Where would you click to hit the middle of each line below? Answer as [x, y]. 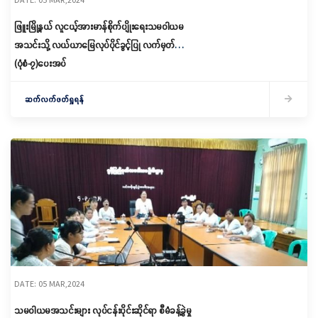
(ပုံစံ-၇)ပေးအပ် [40, 63]
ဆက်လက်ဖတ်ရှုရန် [54, 99]
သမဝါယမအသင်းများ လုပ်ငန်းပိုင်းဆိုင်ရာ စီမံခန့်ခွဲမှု [103, 310]
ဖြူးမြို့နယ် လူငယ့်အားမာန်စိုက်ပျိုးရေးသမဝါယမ [99, 26]
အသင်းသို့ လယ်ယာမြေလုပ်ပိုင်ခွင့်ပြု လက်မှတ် [94, 45]
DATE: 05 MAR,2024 [49, 284]
